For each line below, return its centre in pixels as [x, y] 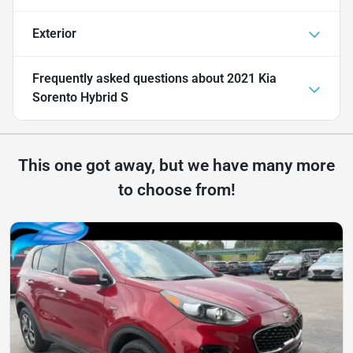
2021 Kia [252, 79]
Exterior [54, 34]
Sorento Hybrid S [80, 98]
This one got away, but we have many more [176, 166]
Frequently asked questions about [130, 79]
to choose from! [176, 190]
